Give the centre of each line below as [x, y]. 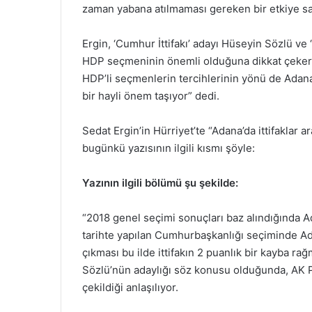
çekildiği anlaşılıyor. [130, 287]
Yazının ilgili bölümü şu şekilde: [160, 182]
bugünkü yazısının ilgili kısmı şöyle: [169, 148]
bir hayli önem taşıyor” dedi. [151, 95]
